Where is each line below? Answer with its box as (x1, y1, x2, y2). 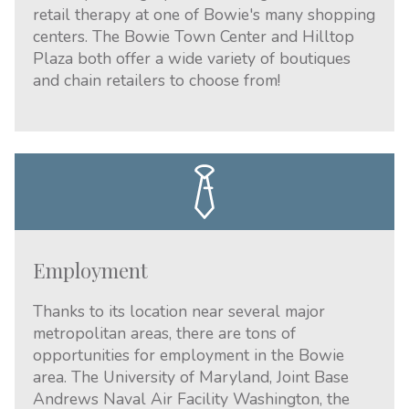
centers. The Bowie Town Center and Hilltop (33, 26, 354, 47)
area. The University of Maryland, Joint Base (33, 366, 349, 388)
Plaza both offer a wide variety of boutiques (33, 47, 351, 69)
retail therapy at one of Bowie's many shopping (33, 4, 375, 26)
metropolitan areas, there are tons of (33, 322, 296, 344)
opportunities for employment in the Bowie (33, 344, 344, 366)
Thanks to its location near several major (33, 300, 325, 322)
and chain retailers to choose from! (33, 69, 280, 91)
